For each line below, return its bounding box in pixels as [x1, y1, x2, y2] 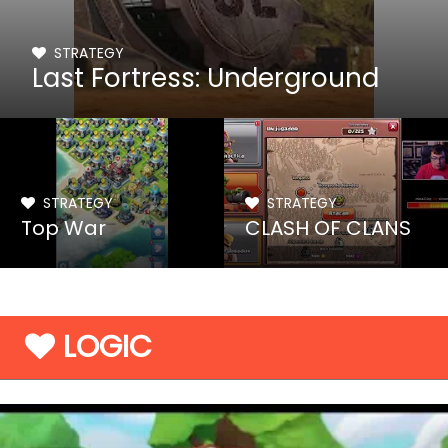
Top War [21, 214, 107, 242]
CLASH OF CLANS [245, 214, 412, 242]
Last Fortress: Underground [32, 60, 380, 96]
